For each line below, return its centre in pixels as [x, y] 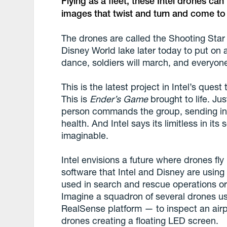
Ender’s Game [119, 99]
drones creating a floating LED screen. [140, 220]
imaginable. [85, 135]
